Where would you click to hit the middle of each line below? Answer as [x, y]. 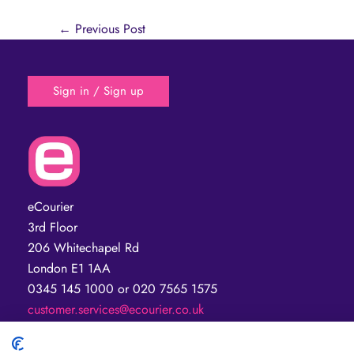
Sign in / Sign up [98, 91]
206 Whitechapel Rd [83, 248]
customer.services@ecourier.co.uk [116, 310]
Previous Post [108, 29]
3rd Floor [53, 228]
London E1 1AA [69, 269]
